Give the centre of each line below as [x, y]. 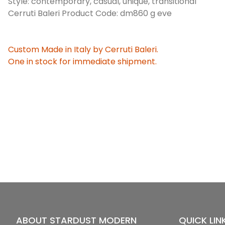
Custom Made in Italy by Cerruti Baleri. [83, 49]
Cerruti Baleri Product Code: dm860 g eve [90, 13]
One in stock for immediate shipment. [82, 61]
